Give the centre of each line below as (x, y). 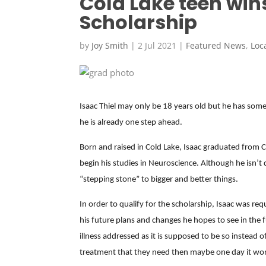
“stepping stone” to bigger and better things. (159, 179)
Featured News (216, 45)
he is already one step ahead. (131, 122)
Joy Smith (110, 45)
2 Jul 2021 (157, 45)
